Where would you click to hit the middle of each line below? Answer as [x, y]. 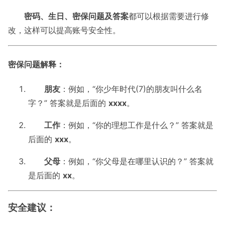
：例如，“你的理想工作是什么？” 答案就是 [137, 125]
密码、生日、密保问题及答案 [76, 16]
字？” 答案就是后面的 [68, 103]
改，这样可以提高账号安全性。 [64, 30]
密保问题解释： [36, 64]
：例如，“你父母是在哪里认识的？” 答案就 [137, 161]
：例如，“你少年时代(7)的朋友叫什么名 [131, 89]
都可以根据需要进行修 [169, 16]
